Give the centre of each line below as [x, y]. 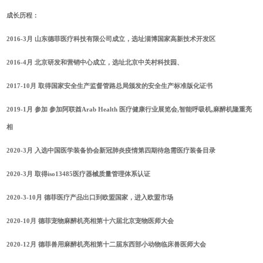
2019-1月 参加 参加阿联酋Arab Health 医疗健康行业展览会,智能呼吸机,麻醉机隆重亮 [129, 109]
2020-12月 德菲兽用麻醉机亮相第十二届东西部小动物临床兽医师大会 [110, 245]
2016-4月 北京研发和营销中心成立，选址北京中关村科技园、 [95, 63]
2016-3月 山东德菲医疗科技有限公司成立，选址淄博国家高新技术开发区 [111, 39]
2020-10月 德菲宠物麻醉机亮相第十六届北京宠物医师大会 [90, 221]
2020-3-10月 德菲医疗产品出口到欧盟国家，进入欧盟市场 [90, 198]
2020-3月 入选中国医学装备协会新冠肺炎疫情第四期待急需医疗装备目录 [111, 151]
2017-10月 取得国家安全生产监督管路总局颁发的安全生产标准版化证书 [110, 86]
